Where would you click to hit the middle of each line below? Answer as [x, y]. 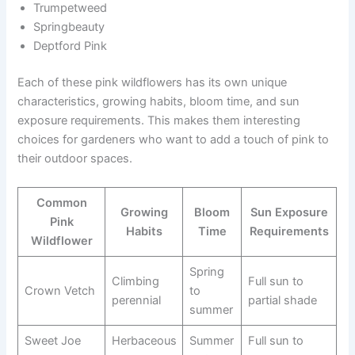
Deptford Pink [71, 46]
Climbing [135, 281]
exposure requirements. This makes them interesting [159, 121]
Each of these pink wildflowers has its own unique [153, 83]
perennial [136, 300]
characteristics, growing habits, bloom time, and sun [159, 102]
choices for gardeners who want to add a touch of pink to [174, 140]
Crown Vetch [59, 290]
